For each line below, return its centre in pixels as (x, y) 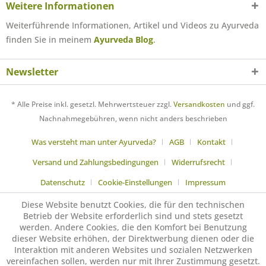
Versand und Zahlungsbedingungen (95, 162)
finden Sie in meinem (50, 39)
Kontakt (211, 142)
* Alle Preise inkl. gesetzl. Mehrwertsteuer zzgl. (92, 104)
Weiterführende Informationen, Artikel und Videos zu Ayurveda (132, 25)
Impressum (205, 183)
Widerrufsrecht (198, 162)
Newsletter (32, 72)
